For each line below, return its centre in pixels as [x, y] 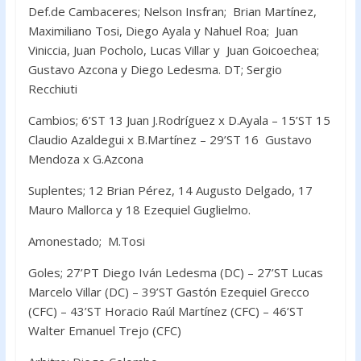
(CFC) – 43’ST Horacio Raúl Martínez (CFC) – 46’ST [166, 311]
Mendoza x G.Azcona [85, 158]
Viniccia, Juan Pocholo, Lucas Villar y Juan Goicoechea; [173, 50]
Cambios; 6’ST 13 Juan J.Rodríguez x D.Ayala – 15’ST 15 [179, 120]
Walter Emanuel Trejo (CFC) [104, 330]
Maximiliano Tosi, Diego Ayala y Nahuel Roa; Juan [163, 30]
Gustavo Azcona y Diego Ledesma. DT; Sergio [155, 69]
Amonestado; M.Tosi [86, 241]
